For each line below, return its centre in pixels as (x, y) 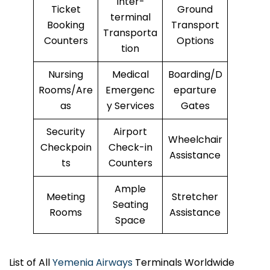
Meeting (66, 197)
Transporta (130, 33)
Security (66, 132)
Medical (130, 75)
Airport (130, 132)
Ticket (66, 10)
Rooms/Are (66, 90)
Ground (195, 10)
